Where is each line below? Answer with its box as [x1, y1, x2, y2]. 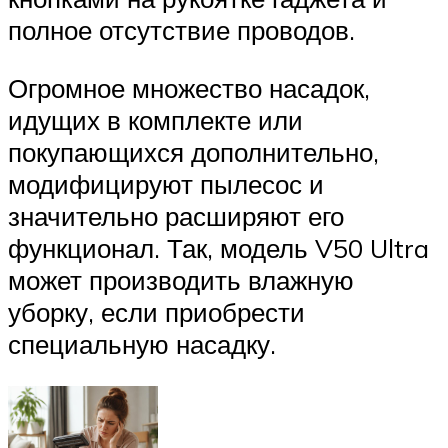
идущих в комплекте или [8, 104, 303, 137]
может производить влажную [8, 264, 354, 297]
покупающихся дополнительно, [8, 136, 379, 169]
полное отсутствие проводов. [8, 14, 355, 47]
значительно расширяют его [8, 200, 344, 233]
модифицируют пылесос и [8, 168, 324, 201]
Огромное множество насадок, [8, 72, 370, 105]
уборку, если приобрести [8, 296, 305, 329]
